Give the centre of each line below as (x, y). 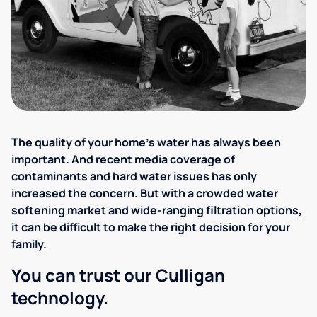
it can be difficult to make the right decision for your (151, 227)
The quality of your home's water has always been (146, 143)
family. (29, 244)
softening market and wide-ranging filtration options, (157, 211)
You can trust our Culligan (118, 275)
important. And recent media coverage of (123, 160)
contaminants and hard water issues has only (134, 177)
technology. (60, 298)
